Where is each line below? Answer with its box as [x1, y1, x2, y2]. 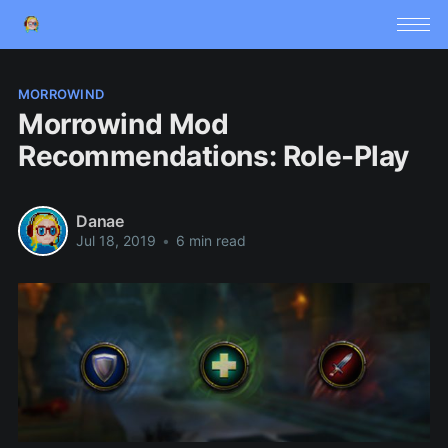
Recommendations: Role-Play [17, 138, 410, 173]
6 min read [171, 232, 246, 250]
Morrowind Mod [17, 106, 229, 141]
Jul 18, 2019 [75, 232, 156, 250]
